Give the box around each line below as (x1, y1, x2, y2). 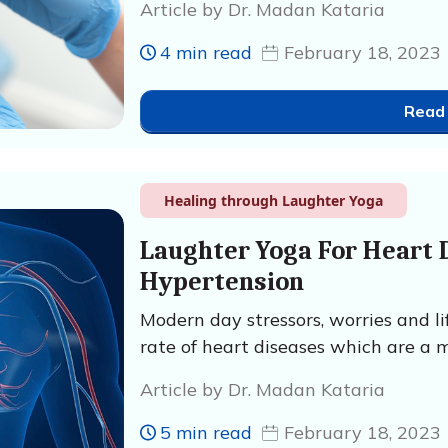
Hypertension (139, 267, 304, 297)
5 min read (159, 421, 252, 444)
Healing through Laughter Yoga (163, 191, 383, 210)
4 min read (159, 41, 252, 64)
